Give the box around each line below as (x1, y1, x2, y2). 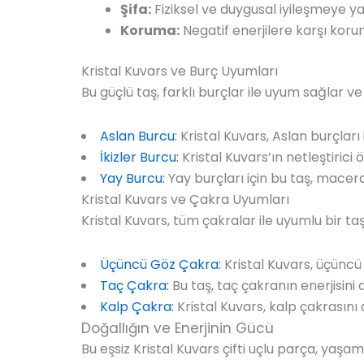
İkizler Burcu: (100, 147, 179, 167)
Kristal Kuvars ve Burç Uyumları (81, 61, 278, 80)
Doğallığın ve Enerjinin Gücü (81, 318, 274, 338)
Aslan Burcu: (100, 126, 177, 145)
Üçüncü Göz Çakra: (100, 254, 221, 274)
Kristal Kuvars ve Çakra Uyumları (81, 189, 289, 209)
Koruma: (120, 20, 180, 40)
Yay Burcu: (100, 168, 165, 188)
